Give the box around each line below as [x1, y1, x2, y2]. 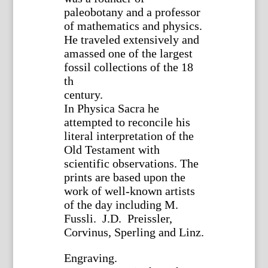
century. [63, 87, 103, 101]
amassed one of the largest [63, 46, 193, 60]
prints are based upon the [63, 170, 185, 184]
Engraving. [63, 251, 117, 264]
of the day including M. [63, 197, 178, 211]
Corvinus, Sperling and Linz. [63, 225, 204, 239]
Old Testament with [63, 142, 160, 156]
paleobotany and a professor [63, 5, 200, 19]
